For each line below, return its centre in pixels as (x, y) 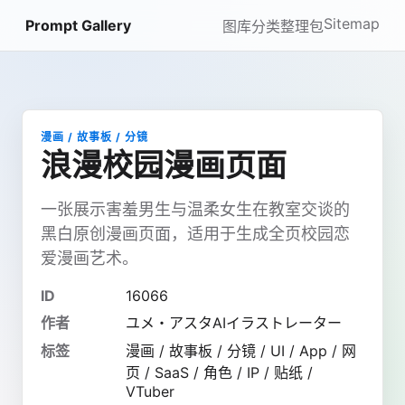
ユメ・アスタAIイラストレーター (234, 323)
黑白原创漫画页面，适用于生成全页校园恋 (195, 234)
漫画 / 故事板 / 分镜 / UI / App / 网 (241, 351)
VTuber (150, 391)
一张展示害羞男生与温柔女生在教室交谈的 (195, 209)
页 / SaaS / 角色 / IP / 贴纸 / (219, 372)
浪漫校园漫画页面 (164, 165)
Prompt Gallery (78, 25)
